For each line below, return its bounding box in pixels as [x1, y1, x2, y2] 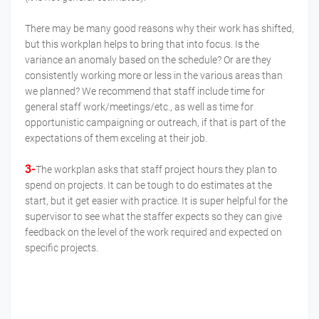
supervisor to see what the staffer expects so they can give [25, 211, 282, 223]
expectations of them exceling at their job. [25, 132, 209, 145]
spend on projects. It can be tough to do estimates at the [25, 179, 272, 192]
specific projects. [25, 242, 98, 254]
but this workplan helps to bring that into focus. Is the [25, 38, 259, 51]
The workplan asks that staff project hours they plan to [36, 164, 277, 176]
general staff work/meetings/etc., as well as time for [25, 101, 253, 113]
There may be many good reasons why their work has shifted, [25, 23, 294, 35]
